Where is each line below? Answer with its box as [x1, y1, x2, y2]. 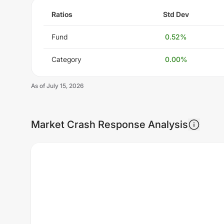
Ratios [51, 9, 72, 18]
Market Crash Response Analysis [31, 118, 188, 130]
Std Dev [163, 9, 189, 18]
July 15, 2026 [46, 81, 83, 89]
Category [51, 54, 81, 63]
